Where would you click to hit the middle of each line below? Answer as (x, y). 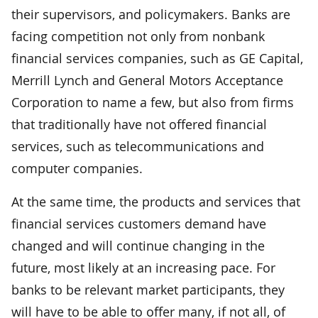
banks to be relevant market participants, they (148, 289)
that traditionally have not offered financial (139, 124)
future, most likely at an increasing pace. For (143, 267)
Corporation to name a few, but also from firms (153, 102)
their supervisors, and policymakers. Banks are (151, 14)
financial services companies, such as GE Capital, (157, 58)
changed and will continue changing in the (138, 245)
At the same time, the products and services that (156, 201)
